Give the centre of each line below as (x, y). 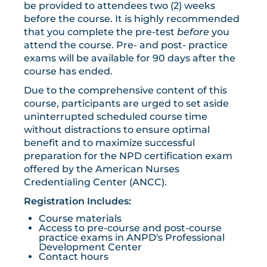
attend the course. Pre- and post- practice (126, 45)
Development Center (90, 247)
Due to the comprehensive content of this (125, 91)
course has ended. (68, 72)
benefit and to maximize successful (109, 143)
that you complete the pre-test (100, 32)
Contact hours (74, 257)
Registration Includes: (77, 201)
